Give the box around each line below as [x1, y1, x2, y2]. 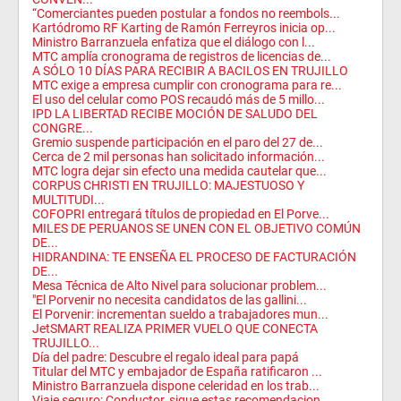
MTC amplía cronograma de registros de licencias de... [32, 49, 331, 64]
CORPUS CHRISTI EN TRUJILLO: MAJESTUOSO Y [32, 178, 304, 192]
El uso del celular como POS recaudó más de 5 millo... [32, 92, 325, 107]
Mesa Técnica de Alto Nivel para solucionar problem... [32, 278, 327, 293]
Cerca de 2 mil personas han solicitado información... [32, 149, 325, 164]
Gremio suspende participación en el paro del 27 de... [32, 135, 323, 149]
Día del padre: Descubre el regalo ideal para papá [32, 350, 299, 364]
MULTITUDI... [32, 192, 105, 207]
